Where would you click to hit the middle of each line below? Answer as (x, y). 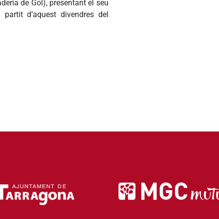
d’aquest (42, 14)
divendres (77, 14)
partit (14, 14)
